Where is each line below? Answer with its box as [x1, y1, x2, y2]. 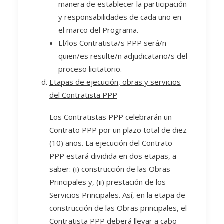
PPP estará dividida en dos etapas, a [49, 151, 176, 161]
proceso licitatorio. [58, 64, 122, 74]
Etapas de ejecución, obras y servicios [49, 77, 181, 87]
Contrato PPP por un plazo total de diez [49, 125, 187, 135]
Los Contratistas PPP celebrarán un [49, 112, 172, 122]
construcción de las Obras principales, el [49, 203, 187, 213]
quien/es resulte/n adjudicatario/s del [58, 51, 187, 61]
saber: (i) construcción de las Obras [49, 164, 170, 174]
